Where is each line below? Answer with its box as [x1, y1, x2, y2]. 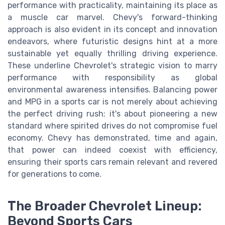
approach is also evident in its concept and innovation [8, 25, 217, 35]
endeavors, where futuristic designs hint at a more [8, 37, 217, 47]
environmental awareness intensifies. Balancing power [8, 85, 217, 95]
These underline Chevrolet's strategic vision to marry [8, 61, 217, 71]
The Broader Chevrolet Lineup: [8, 198, 202, 213]
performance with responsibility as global [8, 73, 217, 83]
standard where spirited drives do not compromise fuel [8, 121, 217, 131]
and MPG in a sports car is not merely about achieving [8, 97, 217, 107]
